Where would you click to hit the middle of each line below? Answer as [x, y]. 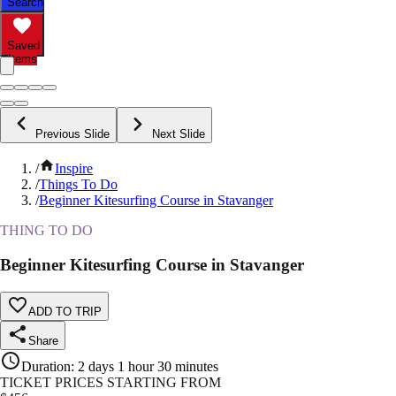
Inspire [74, 169]
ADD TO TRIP [65, 311]
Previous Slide [72, 134]
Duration [46, 366]
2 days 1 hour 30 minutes [148, 366]
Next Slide [179, 134]
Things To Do [78, 185]
